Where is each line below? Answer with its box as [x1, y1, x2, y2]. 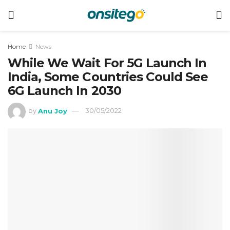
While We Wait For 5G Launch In [8, 55, 207, 70]
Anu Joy [38, 106, 68, 115]
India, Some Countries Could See [8, 69, 208, 84]
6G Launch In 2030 [8, 83, 121, 98]
